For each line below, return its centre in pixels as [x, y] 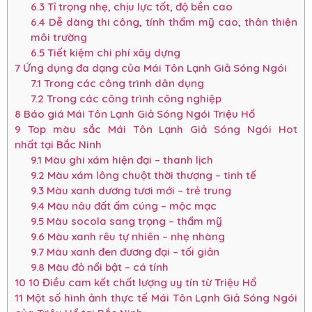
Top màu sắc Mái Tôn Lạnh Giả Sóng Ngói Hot [159, 130]
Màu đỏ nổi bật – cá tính [106, 267]
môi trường [58, 38]
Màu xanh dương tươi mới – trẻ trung [137, 191]
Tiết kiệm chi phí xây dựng [112, 53]
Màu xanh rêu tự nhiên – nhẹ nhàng [134, 237]
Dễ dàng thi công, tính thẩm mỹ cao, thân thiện [171, 22]
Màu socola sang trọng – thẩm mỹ [133, 221]
